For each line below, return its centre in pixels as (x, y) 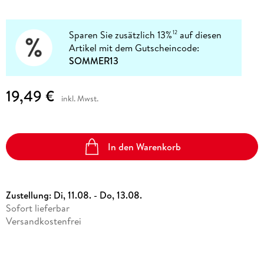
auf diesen (200, 34)
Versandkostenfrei (43, 221)
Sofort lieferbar (37, 208)
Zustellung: (29, 195)
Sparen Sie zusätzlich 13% (121, 34)
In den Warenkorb (145, 146)
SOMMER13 (94, 60)
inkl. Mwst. (80, 99)
